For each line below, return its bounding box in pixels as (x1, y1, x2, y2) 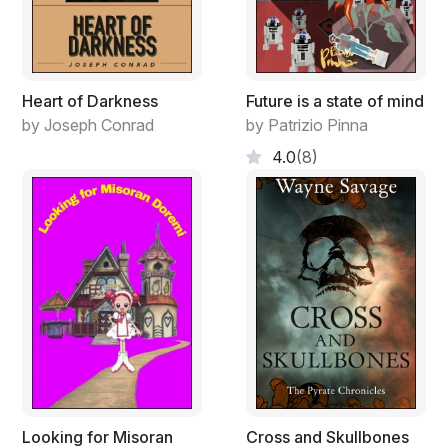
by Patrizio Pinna (246, 114, 368, 135)
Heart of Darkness (22, 90, 158, 111)
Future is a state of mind (246, 90, 424, 111)
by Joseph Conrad (22, 114, 154, 135)
